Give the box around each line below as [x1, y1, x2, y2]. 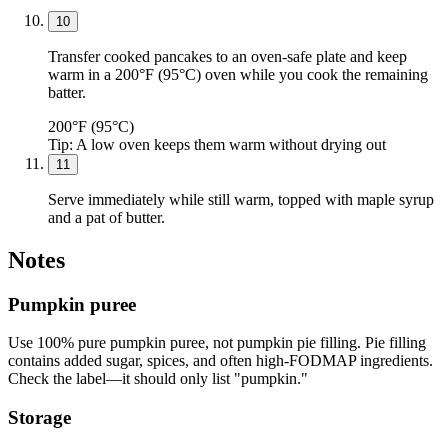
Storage [8, 407, 71, 429]
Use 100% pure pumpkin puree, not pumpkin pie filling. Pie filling [8, 334, 426, 352]
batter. [48, 83, 86, 101]
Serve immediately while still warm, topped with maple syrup [48, 190, 434, 208]
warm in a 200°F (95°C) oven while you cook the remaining [48, 65, 428, 83]
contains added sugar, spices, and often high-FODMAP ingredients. [8, 352, 433, 370]
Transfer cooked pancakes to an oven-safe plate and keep [48, 47, 407, 65]
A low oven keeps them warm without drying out [76, 135, 386, 153]
